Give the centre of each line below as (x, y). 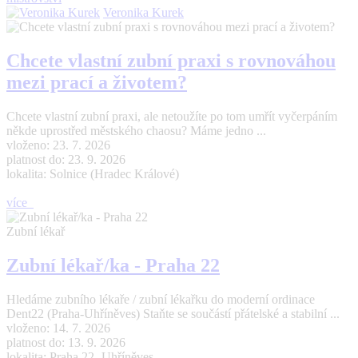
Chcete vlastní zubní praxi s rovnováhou (171, 60)
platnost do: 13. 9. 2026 (66, 342)
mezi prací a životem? (97, 82)
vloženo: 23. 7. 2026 (58, 145)
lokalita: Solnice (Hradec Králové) (93, 173)
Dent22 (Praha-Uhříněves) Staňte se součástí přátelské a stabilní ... (173, 313)
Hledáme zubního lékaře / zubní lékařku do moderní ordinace (161, 299)
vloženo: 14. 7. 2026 (58, 328)
